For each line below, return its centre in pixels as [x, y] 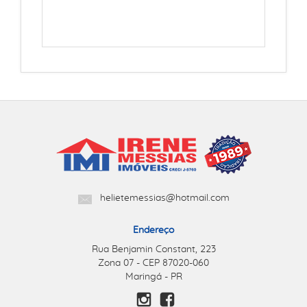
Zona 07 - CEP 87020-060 [153, 263]
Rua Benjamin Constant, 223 [153, 249]
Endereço [153, 230]
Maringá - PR [153, 277]
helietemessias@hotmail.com [164, 198]
